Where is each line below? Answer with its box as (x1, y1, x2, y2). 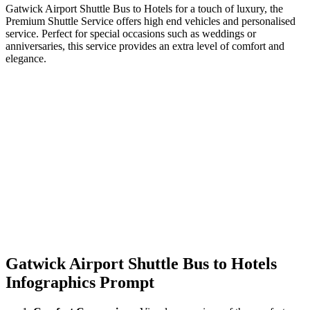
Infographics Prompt (6, 273, 154, 292)
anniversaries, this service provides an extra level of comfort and (6, 39, 284, 52)
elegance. (6, 52, 46, 64)
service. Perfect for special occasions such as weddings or (6, 27, 256, 39)
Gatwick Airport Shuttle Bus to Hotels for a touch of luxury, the (6, 2, 283, 15)
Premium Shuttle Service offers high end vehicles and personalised (6, 15, 295, 27)
